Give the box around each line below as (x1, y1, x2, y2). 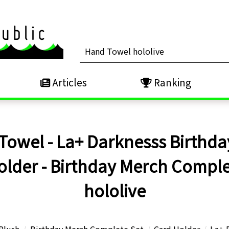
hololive (83, 178, 146, 202)
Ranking (151, 75, 191, 89)
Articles (50, 75, 87, 89)
